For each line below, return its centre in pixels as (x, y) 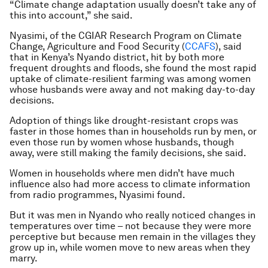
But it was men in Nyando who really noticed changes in (133, 215)
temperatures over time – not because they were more (130, 226)
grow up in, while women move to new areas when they (130, 247)
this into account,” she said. (71, 15)
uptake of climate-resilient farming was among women (130, 79)
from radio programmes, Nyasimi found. (98, 195)
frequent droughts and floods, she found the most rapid (133, 68)
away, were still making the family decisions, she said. (128, 153)
